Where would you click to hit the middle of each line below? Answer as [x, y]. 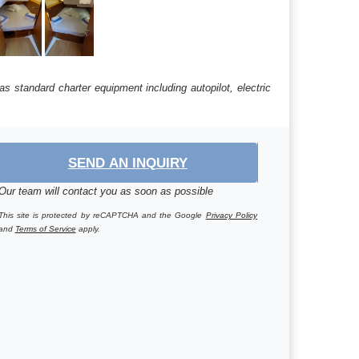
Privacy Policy [231, 215]
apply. [88, 228]
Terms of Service [45, 228]
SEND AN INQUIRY [127, 162]
